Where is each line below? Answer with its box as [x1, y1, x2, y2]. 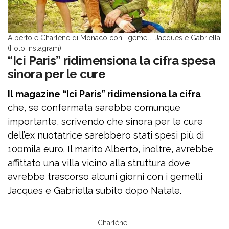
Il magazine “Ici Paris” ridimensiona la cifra [8, 88, 201, 99]
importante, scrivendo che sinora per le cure [8, 116, 203, 127]
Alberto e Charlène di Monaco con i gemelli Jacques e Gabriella [8, 34, 220, 42]
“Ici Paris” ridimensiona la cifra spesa [8, 53, 215, 68]
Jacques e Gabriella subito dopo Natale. [8, 185, 181, 196]
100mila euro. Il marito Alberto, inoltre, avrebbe [8, 144, 213, 154]
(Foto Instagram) [8, 44, 61, 52]
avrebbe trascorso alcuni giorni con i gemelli [8, 171, 202, 182]
